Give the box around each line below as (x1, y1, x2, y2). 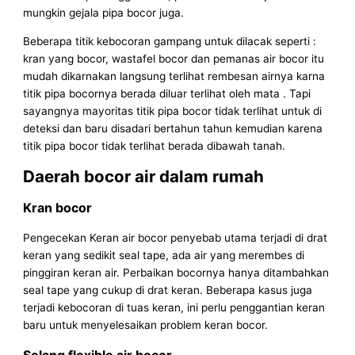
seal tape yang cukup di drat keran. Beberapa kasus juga (23, 283, 313, 296)
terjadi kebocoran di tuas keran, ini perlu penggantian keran (23, 300, 326, 314)
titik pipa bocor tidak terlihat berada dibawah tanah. (23, 139, 286, 152)
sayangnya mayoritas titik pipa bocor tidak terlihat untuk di (23, 104, 323, 117)
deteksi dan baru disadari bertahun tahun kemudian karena (23, 121, 323, 135)
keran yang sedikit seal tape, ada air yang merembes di (23, 248, 305, 261)
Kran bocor (23, 199, 93, 216)
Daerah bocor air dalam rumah (23, 166, 265, 186)
